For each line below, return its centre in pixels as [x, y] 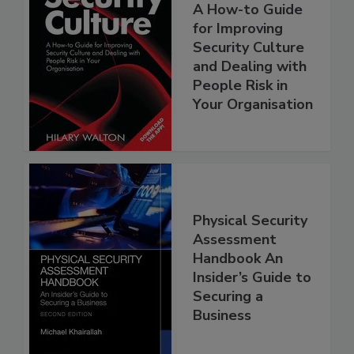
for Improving [238, 28]
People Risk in [240, 85]
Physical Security [250, 220]
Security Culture [249, 47]
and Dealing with [250, 66]
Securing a [228, 296]
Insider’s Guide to [252, 277]
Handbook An [238, 258]
